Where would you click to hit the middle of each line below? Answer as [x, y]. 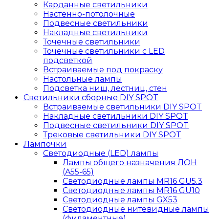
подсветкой [68, 60]
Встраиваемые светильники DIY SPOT [122, 107]
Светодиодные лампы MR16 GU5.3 [132, 181]
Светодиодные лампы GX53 [120, 199]
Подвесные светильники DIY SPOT [116, 125]
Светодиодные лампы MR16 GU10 [131, 190]
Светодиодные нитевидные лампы [136, 209]
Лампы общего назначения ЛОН [130, 162]
